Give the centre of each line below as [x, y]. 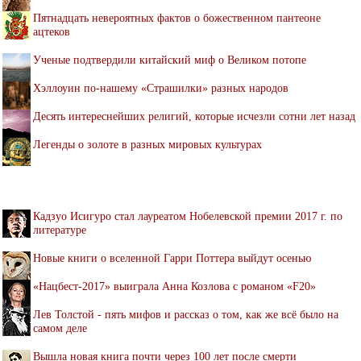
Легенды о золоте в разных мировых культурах [147, 144]
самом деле [60, 328]
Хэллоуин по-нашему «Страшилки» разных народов [161, 87]
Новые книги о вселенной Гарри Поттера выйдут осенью [172, 257]
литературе [60, 229]
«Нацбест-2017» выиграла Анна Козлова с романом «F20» [174, 286]
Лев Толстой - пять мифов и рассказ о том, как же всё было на [186, 314]
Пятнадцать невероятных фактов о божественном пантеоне [177, 17]
